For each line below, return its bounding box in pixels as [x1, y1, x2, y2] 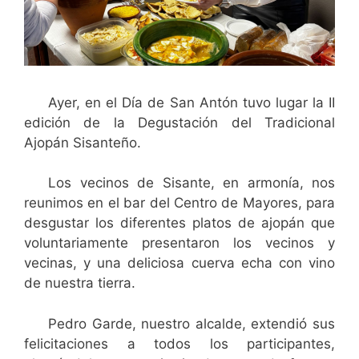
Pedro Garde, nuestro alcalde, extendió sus [48, 315, 335, 332]
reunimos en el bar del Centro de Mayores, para [24, 195, 335, 211]
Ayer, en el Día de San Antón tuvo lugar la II [48, 94, 335, 111]
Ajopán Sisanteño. [24, 134, 141, 151]
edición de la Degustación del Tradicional [24, 114, 335, 131]
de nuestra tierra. [24, 275, 135, 291]
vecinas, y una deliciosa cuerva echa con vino [24, 255, 335, 271]
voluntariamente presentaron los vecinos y [24, 235, 335, 251]
